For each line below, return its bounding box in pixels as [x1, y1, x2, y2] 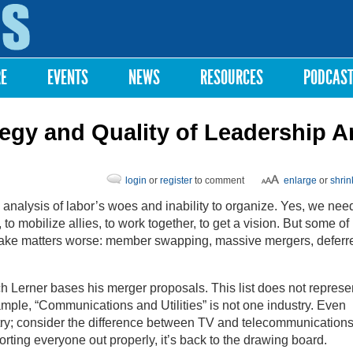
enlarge [284, 175, 317, 186]
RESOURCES [200, 65, 263, 90]
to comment [192, 175, 244, 186]
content [143, 32, 171, 40]
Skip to [143, 3, 169, 12]
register [160, 175, 192, 186]
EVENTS [47, 65, 88, 90]
